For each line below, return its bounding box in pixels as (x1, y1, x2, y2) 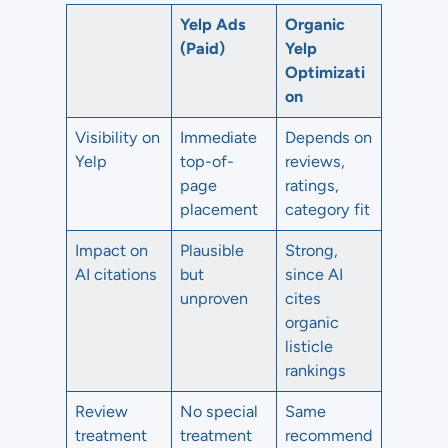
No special (180, 402, 259, 421)
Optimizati (285, 63, 366, 82)
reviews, (285, 152, 346, 171)
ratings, (285, 176, 340, 195)
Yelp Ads (180, 15, 247, 34)
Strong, (285, 241, 339, 260)
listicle (285, 337, 334, 356)
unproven (180, 289, 249, 308)
